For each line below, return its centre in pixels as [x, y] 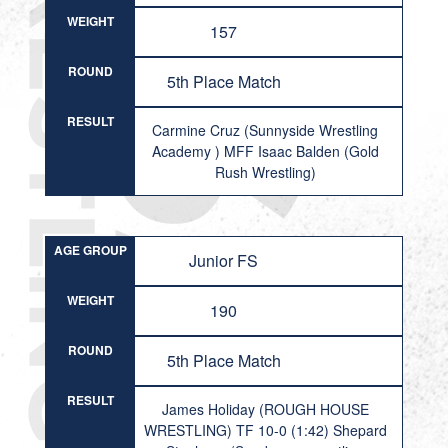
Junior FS [224, 260]
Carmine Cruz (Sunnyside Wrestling [265, 130]
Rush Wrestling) [265, 172]
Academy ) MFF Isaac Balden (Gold [265, 151]
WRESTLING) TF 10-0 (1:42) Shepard [265, 430]
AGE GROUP [90, 250]
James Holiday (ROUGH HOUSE [265, 409]
